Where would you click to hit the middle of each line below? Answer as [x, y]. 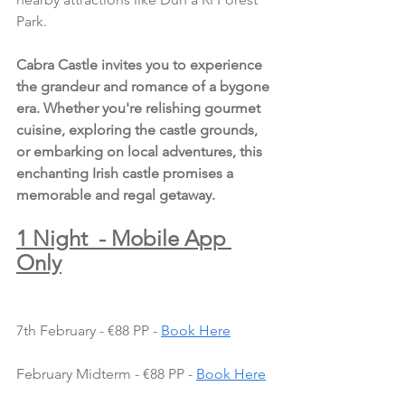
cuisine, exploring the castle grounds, [139, 130]
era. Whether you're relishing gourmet [140, 108]
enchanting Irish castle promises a [127, 174]
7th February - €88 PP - [89, 331]
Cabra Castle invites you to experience [141, 65]
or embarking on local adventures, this [141, 152]
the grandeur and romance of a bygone [145, 87]
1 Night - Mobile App [124, 239]
